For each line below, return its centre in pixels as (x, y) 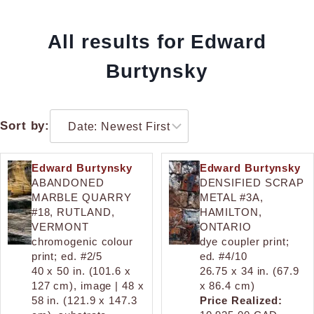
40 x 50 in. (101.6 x (81, 271)
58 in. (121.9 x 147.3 (84, 300)
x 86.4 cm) (227, 285)
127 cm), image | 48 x (88, 285)
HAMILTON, (231, 212)
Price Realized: (241, 300)
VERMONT (60, 226)
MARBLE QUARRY (81, 197)
